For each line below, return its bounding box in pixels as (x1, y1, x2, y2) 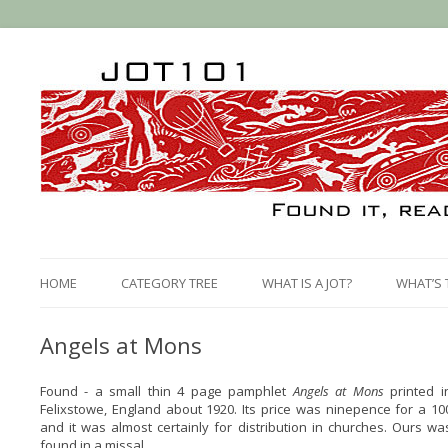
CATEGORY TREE (120, 274, 218, 292)
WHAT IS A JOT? (261, 274, 352, 292)
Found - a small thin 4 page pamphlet (39, 382, 293, 400)
